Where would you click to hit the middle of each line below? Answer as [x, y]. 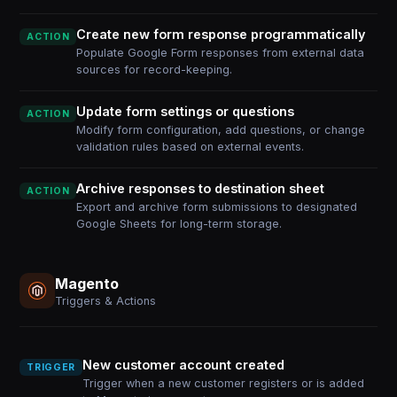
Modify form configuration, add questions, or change [221, 130]
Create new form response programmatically [221, 34]
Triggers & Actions [106, 300]
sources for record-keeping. [155, 70]
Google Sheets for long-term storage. [179, 224]
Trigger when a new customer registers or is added [223, 383]
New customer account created [183, 365]
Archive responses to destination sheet [201, 188]
